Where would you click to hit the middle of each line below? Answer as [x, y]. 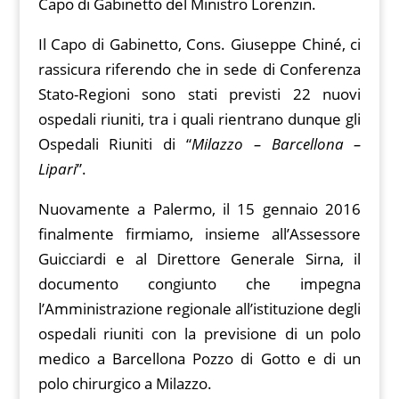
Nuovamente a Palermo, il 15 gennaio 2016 [199, 209]
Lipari [57, 169]
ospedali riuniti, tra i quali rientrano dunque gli [199, 119]
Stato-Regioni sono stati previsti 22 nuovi [199, 94]
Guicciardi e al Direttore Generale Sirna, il [199, 259]
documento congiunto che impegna [199, 284]
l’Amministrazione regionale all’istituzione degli [199, 309]
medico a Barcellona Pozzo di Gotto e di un [199, 359]
